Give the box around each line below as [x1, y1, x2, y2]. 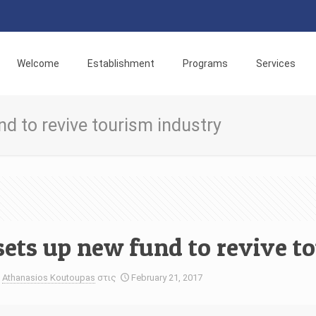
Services [255, 58, 296, 69]
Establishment [87, 58, 154, 69]
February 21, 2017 [130, 272, 202, 283]
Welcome [16, 58, 59, 69]
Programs [182, 58, 228, 69]
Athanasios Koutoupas [1, 272, 95, 283]
